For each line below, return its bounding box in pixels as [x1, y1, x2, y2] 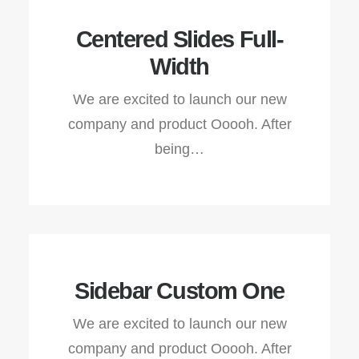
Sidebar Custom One [75, 278, 284, 304]
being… [155, 141, 204, 157]
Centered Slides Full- [75, 26, 284, 52]
